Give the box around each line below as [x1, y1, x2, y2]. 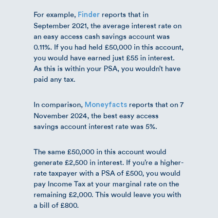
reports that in [100, 10, 148, 19]
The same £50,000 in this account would [34, 147, 166, 156]
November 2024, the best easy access [34, 111, 159, 120]
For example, [34, 10, 78, 19]
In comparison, [34, 100, 85, 109]
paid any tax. [34, 74, 75, 84]
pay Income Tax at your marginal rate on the [34, 179, 179, 188]
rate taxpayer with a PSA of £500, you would [34, 168, 181, 178]
